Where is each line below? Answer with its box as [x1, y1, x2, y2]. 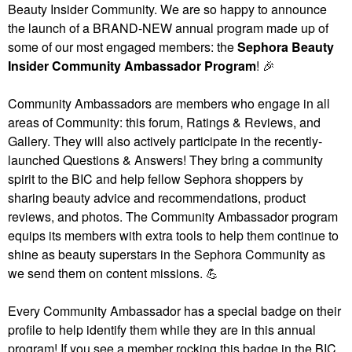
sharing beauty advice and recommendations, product [8, 189, 306, 207]
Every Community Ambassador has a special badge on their [8, 302, 341, 321]
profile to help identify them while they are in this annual [8, 321, 316, 339]
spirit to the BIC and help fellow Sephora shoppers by [8, 170, 303, 189]
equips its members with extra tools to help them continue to [8, 226, 339, 245]
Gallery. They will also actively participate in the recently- [8, 132, 322, 151]
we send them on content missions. [8, 264, 206, 283]
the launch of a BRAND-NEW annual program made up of [8, 19, 328, 38]
